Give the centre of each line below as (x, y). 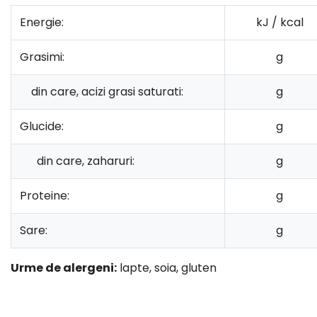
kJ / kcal (279, 22)
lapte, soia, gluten (167, 267)
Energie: (42, 22)
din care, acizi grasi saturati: (102, 91)
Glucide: (42, 126)
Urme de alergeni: (64, 267)
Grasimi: (42, 57)
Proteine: (45, 195)
